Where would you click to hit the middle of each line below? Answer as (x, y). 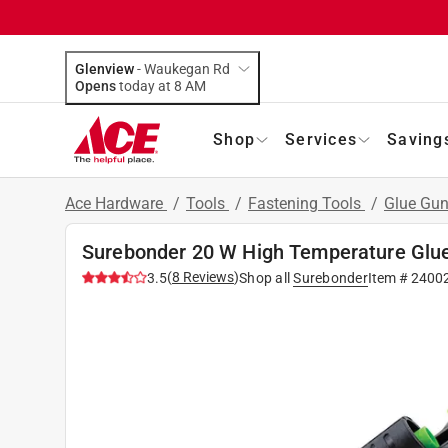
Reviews (207, 276)
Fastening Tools (306, 203)
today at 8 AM (195, 85)
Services (321, 139)
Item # (389, 277)
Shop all (264, 277)
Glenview (104, 68)
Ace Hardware (116, 203)
